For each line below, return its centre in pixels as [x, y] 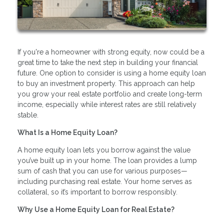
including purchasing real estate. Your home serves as [105, 182]
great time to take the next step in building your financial [108, 63]
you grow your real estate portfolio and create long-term [110, 94]
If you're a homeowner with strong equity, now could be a [111, 52]
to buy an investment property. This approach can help [106, 84]
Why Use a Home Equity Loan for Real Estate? [96, 210]
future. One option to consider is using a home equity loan [112, 73]
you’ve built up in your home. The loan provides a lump [107, 161]
